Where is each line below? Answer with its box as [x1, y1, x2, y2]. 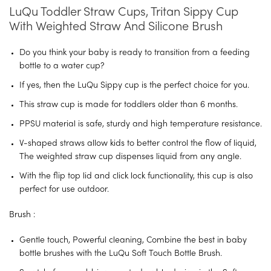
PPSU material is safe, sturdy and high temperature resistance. [19, 120, 262, 128]
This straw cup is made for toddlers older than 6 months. [19, 100, 238, 109]
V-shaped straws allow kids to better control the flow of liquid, [19, 139, 256, 148]
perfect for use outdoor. [19, 185, 109, 194]
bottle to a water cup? [19, 62, 105, 70]
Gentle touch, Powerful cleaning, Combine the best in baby [19, 236, 247, 244]
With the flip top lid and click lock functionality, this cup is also [19, 172, 253, 180]
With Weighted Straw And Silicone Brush [9, 21, 223, 33]
